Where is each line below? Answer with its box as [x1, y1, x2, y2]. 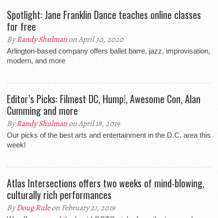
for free [7, 19, 36, 34]
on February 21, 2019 [50, 202, 115, 213]
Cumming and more [7, 103, 78, 118]
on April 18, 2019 [67, 118, 120, 129]
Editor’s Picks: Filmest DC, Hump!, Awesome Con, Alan [7, 91, 200, 106]
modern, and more [7, 56, 65, 65]
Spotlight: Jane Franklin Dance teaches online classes [7, 7, 201, 22]
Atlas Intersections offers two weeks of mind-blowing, [7, 176, 204, 190]
